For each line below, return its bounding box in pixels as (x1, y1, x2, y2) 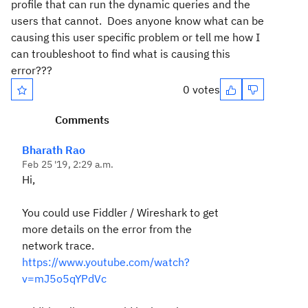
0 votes (183, 82, 220, 96)
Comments (55, 113, 109, 126)
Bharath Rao (22, 143, 85, 157)
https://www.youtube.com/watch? (22, 255, 190, 269)
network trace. (22, 239, 94, 252)
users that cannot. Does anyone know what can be (11, 14, 264, 27)
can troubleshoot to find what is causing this (11, 47, 230, 60)
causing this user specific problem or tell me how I (11, 30, 260, 44)
